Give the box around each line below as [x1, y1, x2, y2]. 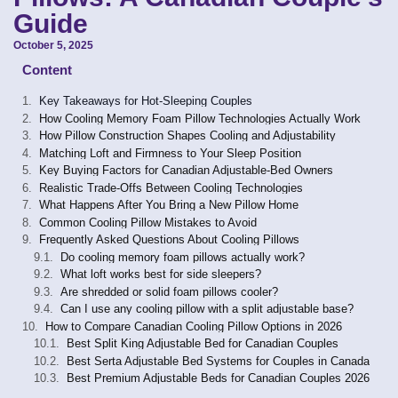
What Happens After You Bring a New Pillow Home [39, 198, 298, 212]
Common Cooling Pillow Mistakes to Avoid [39, 215, 257, 229]
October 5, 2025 [13, 39, 93, 52]
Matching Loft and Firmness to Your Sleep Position [39, 146, 301, 160]
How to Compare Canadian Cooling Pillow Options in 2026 [45, 319, 342, 333]
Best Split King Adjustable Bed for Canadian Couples [67, 337, 338, 351]
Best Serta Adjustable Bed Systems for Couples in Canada [67, 354, 370, 368]
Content [22, 62, 72, 78]
